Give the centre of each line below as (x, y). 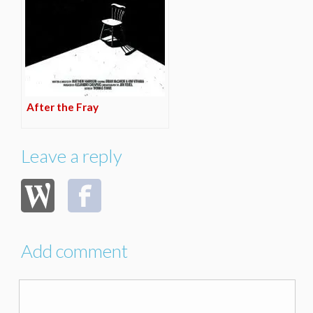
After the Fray (63, 107)
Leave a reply (72, 156)
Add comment (74, 251)
